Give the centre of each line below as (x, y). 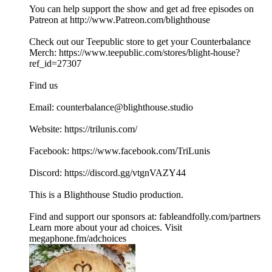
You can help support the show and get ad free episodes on (141, 9)
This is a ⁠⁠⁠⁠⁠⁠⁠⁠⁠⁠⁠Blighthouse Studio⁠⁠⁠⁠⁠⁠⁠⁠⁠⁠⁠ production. (106, 195)
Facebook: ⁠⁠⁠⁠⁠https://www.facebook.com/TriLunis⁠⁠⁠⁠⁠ (120, 151)
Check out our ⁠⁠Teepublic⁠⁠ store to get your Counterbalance (140, 42)
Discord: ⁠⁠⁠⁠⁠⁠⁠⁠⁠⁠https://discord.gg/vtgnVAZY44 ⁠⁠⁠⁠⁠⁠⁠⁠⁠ (109, 173)
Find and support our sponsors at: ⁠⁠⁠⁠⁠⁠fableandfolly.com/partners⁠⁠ (145, 217)
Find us (43, 86)
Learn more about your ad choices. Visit (106, 228)
